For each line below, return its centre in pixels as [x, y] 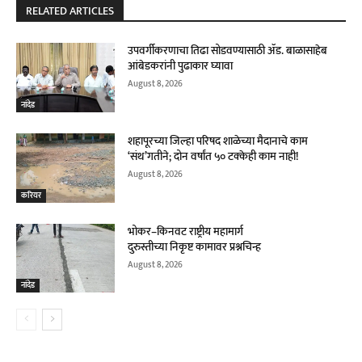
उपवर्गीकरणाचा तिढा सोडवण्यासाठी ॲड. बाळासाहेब [228, 51]
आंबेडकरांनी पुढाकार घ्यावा [181, 66]
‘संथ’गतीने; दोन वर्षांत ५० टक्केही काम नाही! [214, 156]
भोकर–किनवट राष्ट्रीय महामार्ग [186, 231]
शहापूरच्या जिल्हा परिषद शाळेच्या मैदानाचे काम [218, 141]
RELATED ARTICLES [70, 11]
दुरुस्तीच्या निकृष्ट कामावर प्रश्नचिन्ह [195, 246]
